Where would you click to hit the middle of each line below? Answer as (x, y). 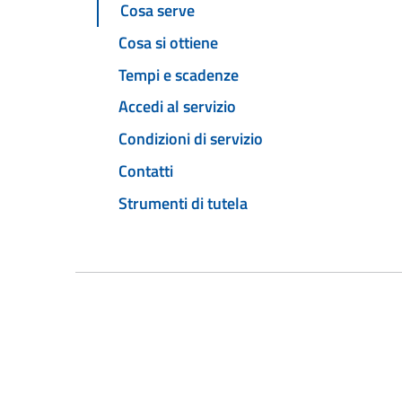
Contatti (146, 170)
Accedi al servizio (177, 107)
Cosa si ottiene (168, 42)
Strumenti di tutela (183, 203)
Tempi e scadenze (179, 74)
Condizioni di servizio (191, 139)
